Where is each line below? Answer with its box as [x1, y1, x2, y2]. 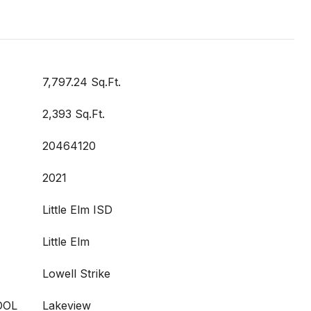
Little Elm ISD [42, 203, 112, 217]
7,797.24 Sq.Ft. [42, 75, 121, 89]
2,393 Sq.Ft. [42, 107, 105, 121]
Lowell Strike [42, 267, 110, 280]
